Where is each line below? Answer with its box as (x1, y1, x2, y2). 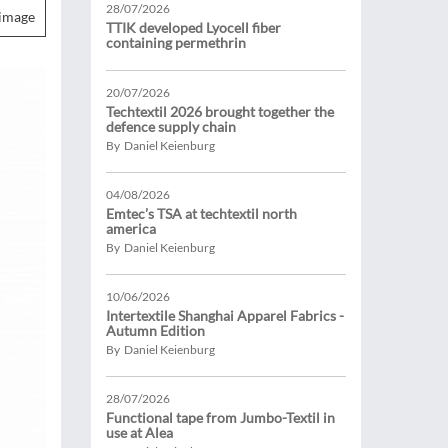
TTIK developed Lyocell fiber (106, 19, 281, 36)
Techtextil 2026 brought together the (106, 103, 334, 120)
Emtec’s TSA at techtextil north (106, 205, 297, 222)
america (106, 220, 156, 237)
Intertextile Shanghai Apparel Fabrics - (106, 307, 344, 324)
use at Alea (106, 424, 173, 441)
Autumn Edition (106, 322, 205, 339)
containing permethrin (106, 34, 246, 51)
